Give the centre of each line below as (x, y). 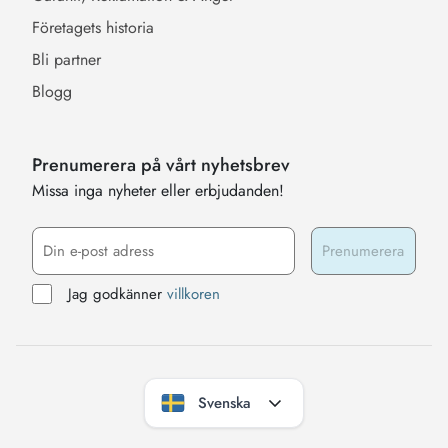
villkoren (193, 293)
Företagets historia (93, 27)
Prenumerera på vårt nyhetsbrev (161, 164)
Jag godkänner (117, 293)
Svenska (224, 402)
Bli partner (66, 59)
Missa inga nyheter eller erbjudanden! (158, 190)
